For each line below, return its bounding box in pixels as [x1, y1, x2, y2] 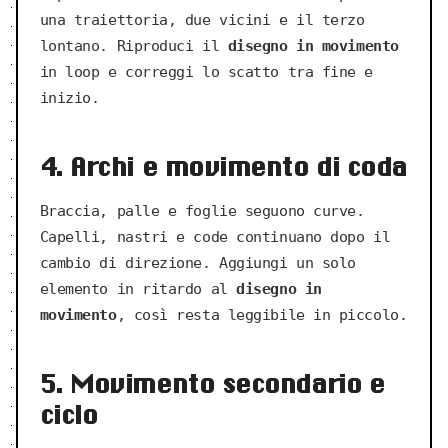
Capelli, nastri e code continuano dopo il [39, 228, 391, 247]
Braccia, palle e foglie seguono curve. [39, 202, 365, 221]
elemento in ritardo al [39, 280, 237, 299]
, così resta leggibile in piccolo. [116, 306, 408, 325]
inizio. [39, 89, 100, 108]
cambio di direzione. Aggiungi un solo [39, 254, 356, 273]
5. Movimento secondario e [39, 369, 385, 399]
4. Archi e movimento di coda [39, 152, 407, 182]
